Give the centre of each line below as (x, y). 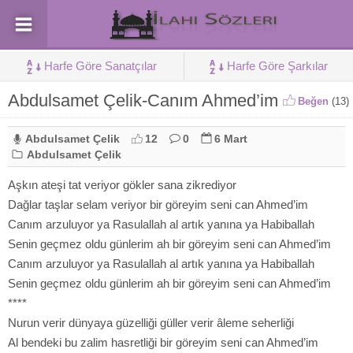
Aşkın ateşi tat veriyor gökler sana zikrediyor (122, 185)
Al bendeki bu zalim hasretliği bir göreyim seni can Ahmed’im (163, 342)
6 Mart (231, 139)
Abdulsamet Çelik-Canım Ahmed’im (143, 100)
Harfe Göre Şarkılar (277, 66)
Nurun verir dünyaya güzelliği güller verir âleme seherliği (151, 323)
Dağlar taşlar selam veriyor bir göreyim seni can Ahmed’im (158, 204)
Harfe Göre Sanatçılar (100, 66)
